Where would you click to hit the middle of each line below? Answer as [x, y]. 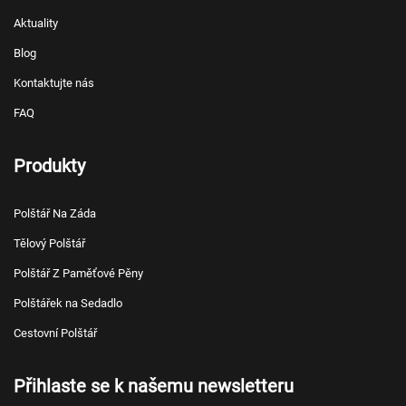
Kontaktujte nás [54, 83]
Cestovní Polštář [55, 333]
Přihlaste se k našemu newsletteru [154, 387]
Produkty [49, 166]
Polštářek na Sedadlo [68, 304]
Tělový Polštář [49, 244]
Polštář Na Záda [55, 214]
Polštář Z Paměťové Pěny [78, 274]
